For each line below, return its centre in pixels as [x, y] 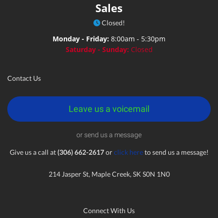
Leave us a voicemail [109, 109]
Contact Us [24, 78]
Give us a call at [33, 152]
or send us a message [109, 135]
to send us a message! [176, 152]
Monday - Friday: [82, 39]
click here [128, 152]
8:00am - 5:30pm [138, 39]
